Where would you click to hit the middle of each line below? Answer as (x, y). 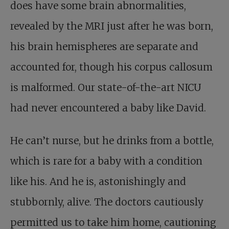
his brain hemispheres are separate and (104, 47)
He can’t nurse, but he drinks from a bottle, (112, 141)
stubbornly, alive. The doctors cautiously (107, 202)
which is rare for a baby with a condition (106, 161)
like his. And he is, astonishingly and (98, 181)
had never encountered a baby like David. (108, 108)
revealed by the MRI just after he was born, (112, 26)
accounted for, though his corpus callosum (111, 67)
